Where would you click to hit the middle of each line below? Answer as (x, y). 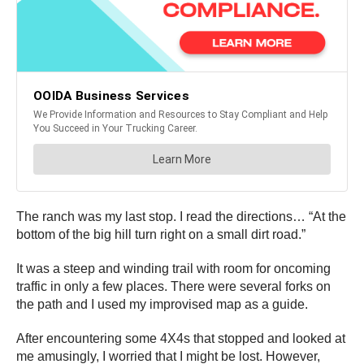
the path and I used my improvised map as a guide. (162, 305)
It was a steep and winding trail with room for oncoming (173, 269)
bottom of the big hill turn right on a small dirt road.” (161, 235)
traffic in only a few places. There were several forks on (173, 287)
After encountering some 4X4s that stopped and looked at (181, 339)
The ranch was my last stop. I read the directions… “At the (181, 217)
